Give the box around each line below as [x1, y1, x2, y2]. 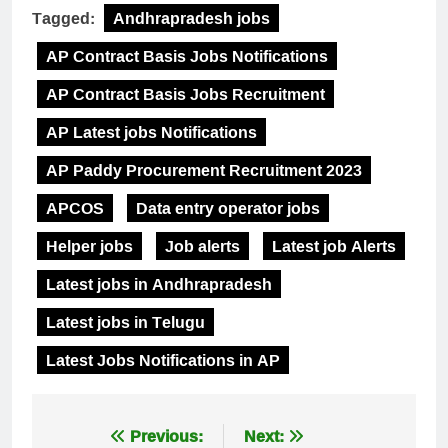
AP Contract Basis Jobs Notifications [46, 40, 328, 71]
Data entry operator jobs [136, 192, 320, 223]
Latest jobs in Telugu [46, 306, 205, 337]
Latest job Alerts [272, 230, 396, 261]
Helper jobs [46, 230, 133, 261]
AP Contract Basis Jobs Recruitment [46, 78, 325, 109]
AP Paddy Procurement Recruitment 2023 [46, 154, 362, 185]
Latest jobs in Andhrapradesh [46, 268, 272, 299]
